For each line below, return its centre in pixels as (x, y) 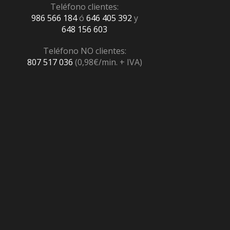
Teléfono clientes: (85, 7)
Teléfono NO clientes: (84, 51)
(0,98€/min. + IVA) (107, 62)
